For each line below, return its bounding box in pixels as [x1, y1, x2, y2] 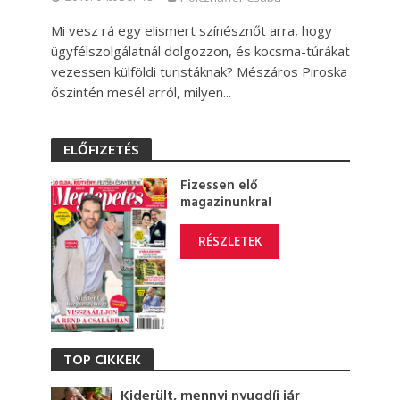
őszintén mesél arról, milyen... [50, 83, 231, 102]
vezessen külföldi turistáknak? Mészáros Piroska [50, 62, 347, 81]
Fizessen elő [179, 175, 257, 197]
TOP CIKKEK [62, 348, 141, 372]
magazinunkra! [179, 192, 271, 214]
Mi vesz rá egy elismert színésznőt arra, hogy [50, 21, 332, 40]
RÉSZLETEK [197, 232, 262, 249]
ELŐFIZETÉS [62, 139, 139, 163]
